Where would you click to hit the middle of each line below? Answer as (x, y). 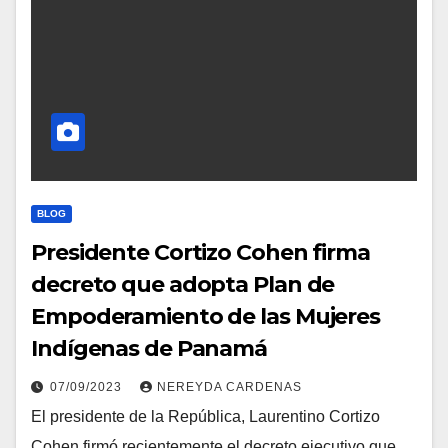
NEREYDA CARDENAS (229, 387)
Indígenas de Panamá (149, 348)
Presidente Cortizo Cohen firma (200, 252)
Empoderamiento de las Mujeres (206, 316)
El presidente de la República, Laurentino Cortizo (205, 416)
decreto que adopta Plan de (183, 284)
